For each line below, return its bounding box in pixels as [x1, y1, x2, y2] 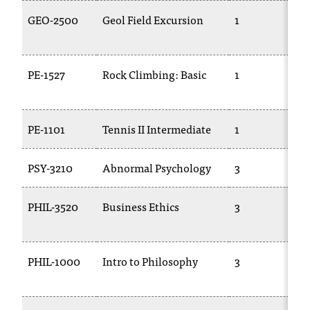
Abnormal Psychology [102, 158, 211, 176]
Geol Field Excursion [102, 10, 203, 28]
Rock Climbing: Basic [102, 65, 206, 83]
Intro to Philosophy [102, 252, 198, 270]
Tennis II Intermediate [102, 120, 211, 138]
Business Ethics [102, 197, 179, 215]
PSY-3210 [28, 158, 73, 176]
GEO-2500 [28, 10, 78, 28]
